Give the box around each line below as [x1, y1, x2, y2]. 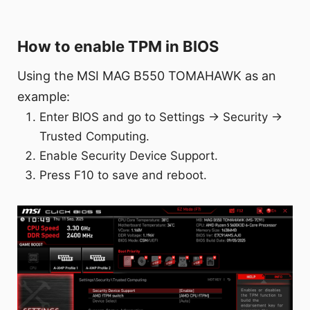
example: [17, 89, 70, 104]
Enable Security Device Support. [39, 148, 219, 163]
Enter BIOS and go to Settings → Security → [39, 109, 283, 124]
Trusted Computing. [39, 129, 150, 143]
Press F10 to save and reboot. [39, 167, 208, 182]
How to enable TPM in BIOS [17, 37, 219, 55]
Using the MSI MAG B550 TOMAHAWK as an [17, 68, 276, 83]
